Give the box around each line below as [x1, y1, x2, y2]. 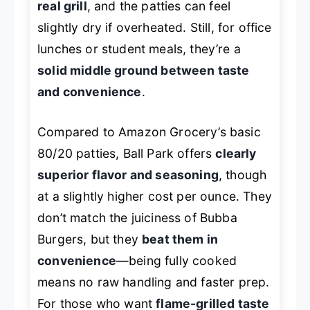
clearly [215, 145, 257, 161]
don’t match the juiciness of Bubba [37, 210, 237, 225]
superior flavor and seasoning [37, 167, 219, 182]
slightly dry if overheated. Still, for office [37, 20, 272, 35]
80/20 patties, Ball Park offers [37, 145, 216, 161]
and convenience [37, 84, 142, 100]
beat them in [142, 231, 219, 246]
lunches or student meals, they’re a [37, 42, 241, 57]
